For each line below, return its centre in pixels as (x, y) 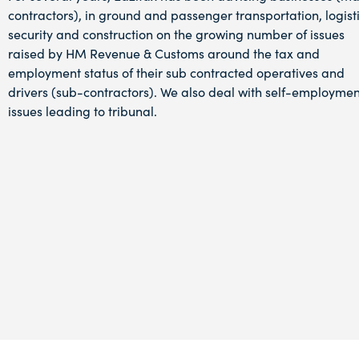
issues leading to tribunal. (83, 110)
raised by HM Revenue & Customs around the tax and (164, 52)
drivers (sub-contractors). (84, 91)
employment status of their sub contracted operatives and (176, 72)
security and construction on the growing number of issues (176, 33)
